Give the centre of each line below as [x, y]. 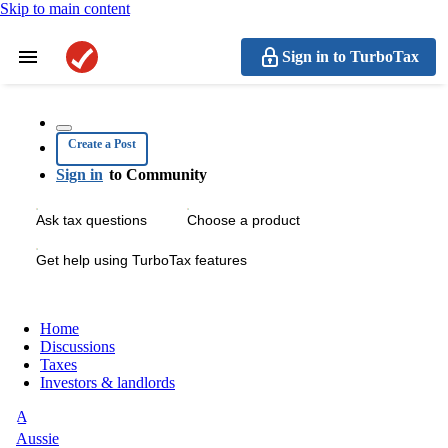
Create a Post [102, 144]
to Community [158, 174]
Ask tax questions [91, 220]
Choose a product [243, 220]
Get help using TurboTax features [141, 260]
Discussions [77, 346]
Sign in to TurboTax [350, 56]
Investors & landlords [107, 382]
